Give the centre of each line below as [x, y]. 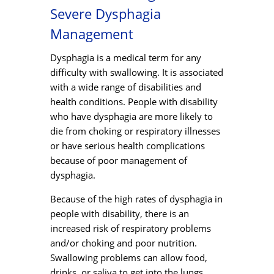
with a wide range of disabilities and [125, 87]
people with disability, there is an [119, 214]
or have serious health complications [127, 146]
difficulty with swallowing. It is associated [136, 72]
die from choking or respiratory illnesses [135, 131]
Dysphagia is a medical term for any [125, 58]
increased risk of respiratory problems [130, 228]
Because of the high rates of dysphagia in [136, 199]
